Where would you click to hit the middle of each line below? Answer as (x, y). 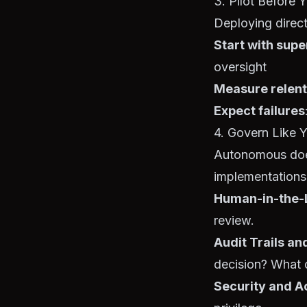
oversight (240, 67)
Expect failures (259, 111)
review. (234, 220)
